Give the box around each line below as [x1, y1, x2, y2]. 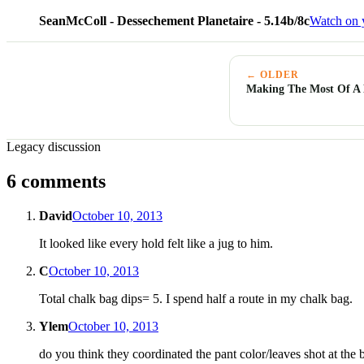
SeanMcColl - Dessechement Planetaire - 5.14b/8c [39, 13, 310, 28]
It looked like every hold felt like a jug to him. [39, 236, 273, 250]
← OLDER [246, 68, 299, 80]
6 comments [6, 170, 106, 192]
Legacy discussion [6, 139, 101, 154]
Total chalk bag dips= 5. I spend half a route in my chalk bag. [39, 291, 353, 305]
